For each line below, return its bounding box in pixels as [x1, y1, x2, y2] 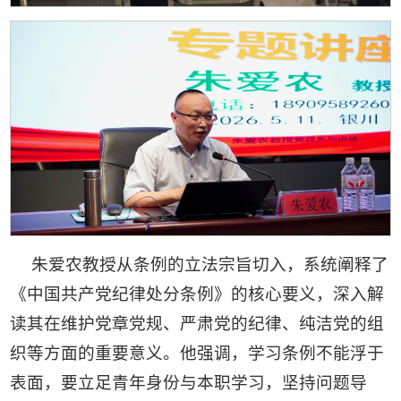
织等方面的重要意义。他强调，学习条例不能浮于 [10, 343, 385, 363]
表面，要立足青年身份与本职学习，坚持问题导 [10, 372, 368, 392]
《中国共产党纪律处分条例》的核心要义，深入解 [10, 284, 385, 303]
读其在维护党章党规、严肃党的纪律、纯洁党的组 [10, 313, 385, 333]
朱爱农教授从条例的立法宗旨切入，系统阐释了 [30, 254, 388, 274]
